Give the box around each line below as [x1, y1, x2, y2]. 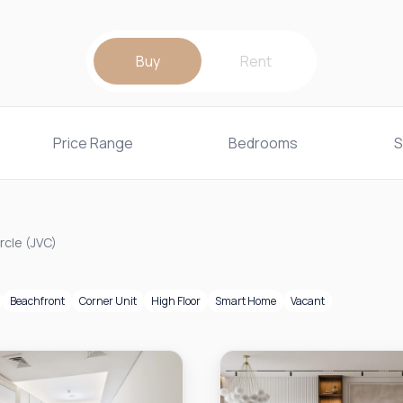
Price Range [52, 133, 133, 153]
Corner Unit [79, 292, 137, 309]
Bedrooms [228, 133, 299, 153]
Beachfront [10, 292, 65, 309]
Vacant [291, 292, 325, 309]
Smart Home [215, 292, 276, 309]
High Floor [151, 292, 201, 309]
